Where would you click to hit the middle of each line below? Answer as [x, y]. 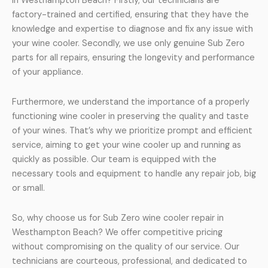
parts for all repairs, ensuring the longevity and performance [133, 58]
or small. [28, 188]
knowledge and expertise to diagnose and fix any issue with [133, 29]
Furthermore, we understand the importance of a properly [131, 102]
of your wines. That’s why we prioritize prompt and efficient [132, 130]
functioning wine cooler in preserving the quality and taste [130, 116]
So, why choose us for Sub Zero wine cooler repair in [118, 218]
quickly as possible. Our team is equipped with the [114, 159]
